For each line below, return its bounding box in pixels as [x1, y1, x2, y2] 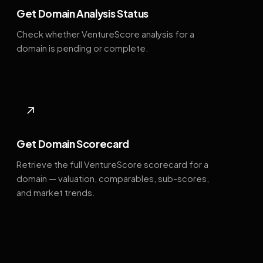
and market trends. [16, 187, 95, 198]
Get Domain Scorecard [16, 137, 129, 151]
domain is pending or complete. [16, 42, 149, 53]
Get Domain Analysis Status [16, 6, 149, 20]
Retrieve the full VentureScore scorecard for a [16, 159, 208, 170]
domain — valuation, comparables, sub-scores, [16, 173, 209, 184]
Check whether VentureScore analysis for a [16, 28, 194, 39]
